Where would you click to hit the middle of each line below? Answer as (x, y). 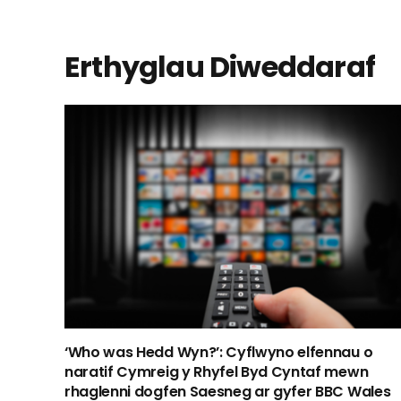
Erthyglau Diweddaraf (220, 67)
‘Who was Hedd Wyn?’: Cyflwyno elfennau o (219, 352)
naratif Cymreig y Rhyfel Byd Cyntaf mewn (217, 372)
